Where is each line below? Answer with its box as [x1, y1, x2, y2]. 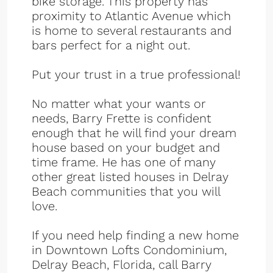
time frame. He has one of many [32, 155, 216, 169]
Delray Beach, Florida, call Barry [32, 257, 211, 272]
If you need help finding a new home [32, 228, 239, 243]
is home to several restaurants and [32, 23, 232, 38]
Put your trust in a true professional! [32, 67, 241, 82]
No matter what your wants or [32, 96, 206, 111]
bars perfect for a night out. [32, 38, 190, 52]
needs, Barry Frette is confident [32, 111, 211, 126]
